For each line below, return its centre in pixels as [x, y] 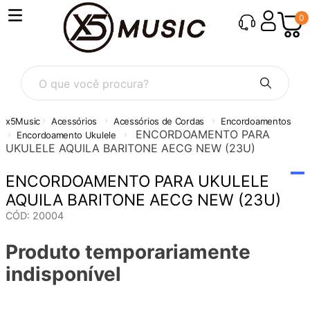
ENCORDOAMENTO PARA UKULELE [137, 181]
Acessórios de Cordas [158, 121]
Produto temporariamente [128, 252]
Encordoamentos [256, 121]
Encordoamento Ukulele [66, 135]
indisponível [63, 274]
